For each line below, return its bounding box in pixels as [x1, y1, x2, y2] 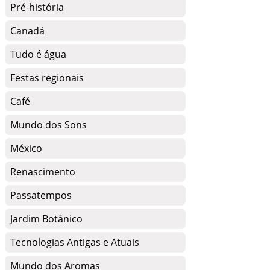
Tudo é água [10, 48, 66, 61]
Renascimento [10, 165, 75, 178]
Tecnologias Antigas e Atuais [10, 236, 139, 249]
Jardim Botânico [10, 212, 83, 225]
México [10, 142, 42, 155]
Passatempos [10, 189, 72, 202]
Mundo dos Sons [10, 118, 87, 131]
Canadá [10, 24, 45, 37]
